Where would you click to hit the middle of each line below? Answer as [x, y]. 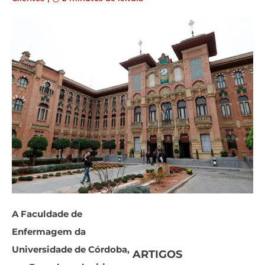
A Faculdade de [47, 214]
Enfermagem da [49, 232]
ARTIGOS [157, 254]
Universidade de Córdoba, [71, 249]
